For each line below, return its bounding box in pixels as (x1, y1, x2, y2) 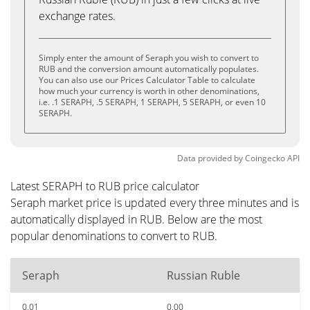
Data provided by (177, 152, 243, 164)
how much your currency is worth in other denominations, (39, 85, 259, 97)
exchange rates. (39, 8, 116, 24)
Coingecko (245, 152, 285, 164)
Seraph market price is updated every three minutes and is (10, 195, 299, 210)
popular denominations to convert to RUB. (10, 228, 217, 244)
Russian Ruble (167, 268, 240, 283)
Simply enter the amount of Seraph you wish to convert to (39, 52, 259, 64)
